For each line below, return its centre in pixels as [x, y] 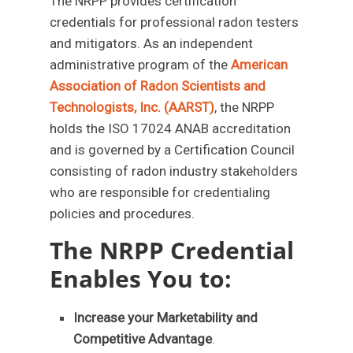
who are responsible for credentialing [160, 192]
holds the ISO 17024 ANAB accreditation [171, 128]
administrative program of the [141, 65]
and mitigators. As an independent [152, 43]
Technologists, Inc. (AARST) [132, 107]
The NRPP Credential [172, 250]
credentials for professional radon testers [175, 22]
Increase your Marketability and [166, 318]
